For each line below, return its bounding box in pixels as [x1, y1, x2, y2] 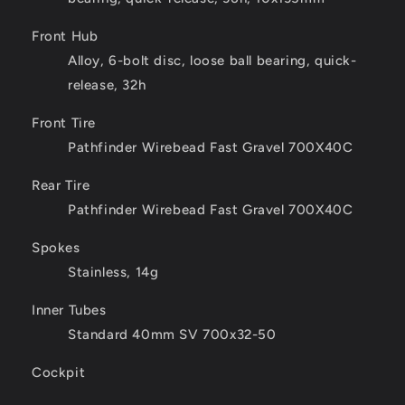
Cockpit [32, 364, 86, 381]
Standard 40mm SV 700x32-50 [68, 326, 277, 344]
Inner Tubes [32, 302, 107, 319]
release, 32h [68, 77, 146, 94]
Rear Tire [32, 177, 90, 194]
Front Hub [32, 28, 99, 45]
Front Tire [32, 115, 96, 132]
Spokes [32, 240, 80, 257]
